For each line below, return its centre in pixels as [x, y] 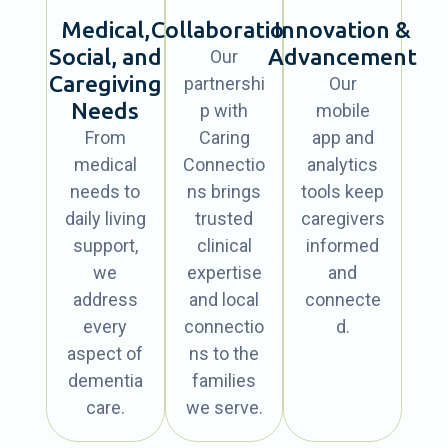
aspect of [105, 353]
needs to [105, 191]
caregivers [342, 218]
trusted [224, 218]
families [224, 380]
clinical [224, 245]
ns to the [224, 353]
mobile [342, 110]
